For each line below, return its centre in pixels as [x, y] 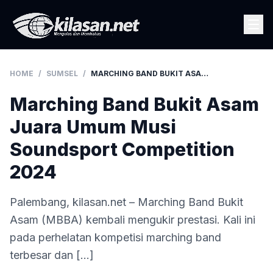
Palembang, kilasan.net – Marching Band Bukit [126, 202]
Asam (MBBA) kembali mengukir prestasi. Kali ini [133, 220]
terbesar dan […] [52, 255]
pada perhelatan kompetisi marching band [115, 237]
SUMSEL [62, 73]
